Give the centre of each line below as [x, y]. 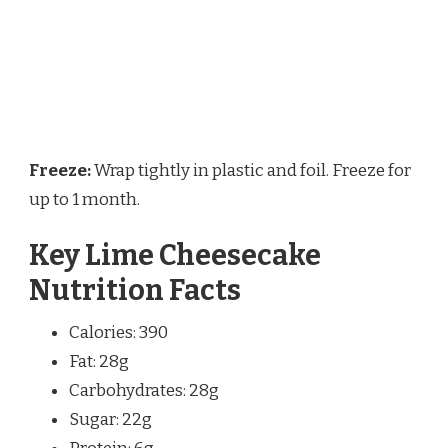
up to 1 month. [84, 200]
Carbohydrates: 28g [144, 390]
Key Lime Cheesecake [175, 255]
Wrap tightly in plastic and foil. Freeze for [251, 171]
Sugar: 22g [110, 419]
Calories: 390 [118, 332]
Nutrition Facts [135, 290]
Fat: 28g [99, 361]
